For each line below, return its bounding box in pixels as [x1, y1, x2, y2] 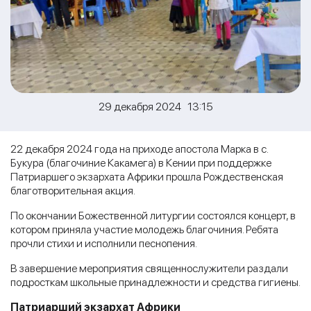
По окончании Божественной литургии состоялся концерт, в [10, 208, 296, 222]
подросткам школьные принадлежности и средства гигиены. [10, 275, 301, 289]
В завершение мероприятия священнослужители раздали [10, 261, 288, 275]
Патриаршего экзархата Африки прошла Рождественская [10, 169, 283, 183]
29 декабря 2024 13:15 [98, 99, 213, 113]
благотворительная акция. [10, 183, 135, 197]
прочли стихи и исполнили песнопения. [10, 236, 197, 250]
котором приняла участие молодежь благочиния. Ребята [10, 222, 278, 236]
